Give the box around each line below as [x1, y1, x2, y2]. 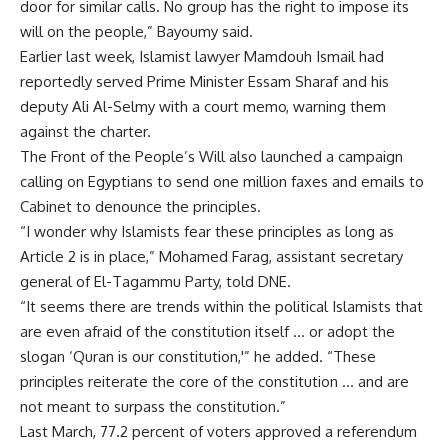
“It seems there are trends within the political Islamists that [20, 297, 423, 316]
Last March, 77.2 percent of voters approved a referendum [20, 422, 417, 441]
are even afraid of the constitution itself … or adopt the [20, 322, 395, 341]
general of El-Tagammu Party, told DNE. [20, 272, 291, 291]
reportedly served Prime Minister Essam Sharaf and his [20, 72, 389, 91]
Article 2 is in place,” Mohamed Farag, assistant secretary [20, 247, 403, 266]
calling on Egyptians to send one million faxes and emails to [20, 172, 424, 191]
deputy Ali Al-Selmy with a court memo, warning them [20, 97, 386, 116]
